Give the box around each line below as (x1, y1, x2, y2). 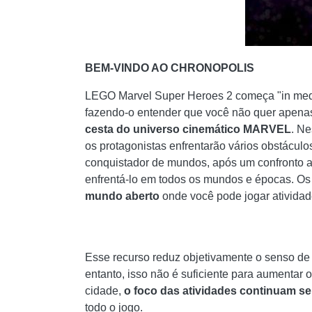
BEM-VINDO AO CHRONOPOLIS (85, 62, 254, 74)
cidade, (85, 285, 121, 297)
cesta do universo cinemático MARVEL (85, 123, 291, 135)
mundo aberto (85, 190, 159, 202)
